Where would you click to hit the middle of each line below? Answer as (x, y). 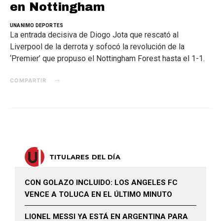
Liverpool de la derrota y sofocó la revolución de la (97, 47)
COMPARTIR (28, 80)
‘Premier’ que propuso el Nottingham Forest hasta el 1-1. (107, 58)
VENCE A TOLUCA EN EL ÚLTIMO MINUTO (98, 194)
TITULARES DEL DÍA (85, 157)
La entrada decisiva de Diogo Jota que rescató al (94, 35)
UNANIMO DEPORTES (37, 25)
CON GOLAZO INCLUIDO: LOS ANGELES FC (101, 183)
